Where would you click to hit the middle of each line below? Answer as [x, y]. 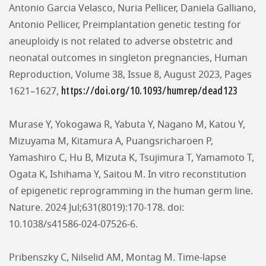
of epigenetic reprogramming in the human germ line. [131, 191]
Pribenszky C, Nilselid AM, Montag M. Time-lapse [118, 258]
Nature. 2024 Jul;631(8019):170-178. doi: [96, 208]
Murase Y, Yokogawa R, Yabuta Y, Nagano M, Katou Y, [127, 125]
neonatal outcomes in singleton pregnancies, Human [128, 58]
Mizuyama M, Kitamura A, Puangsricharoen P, [111, 141]
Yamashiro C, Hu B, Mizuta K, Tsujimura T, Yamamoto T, [132, 158]
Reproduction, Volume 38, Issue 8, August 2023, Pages [130, 75]
